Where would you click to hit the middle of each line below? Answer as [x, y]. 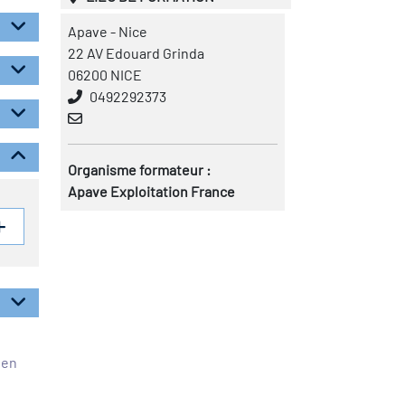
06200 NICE [105, 74]
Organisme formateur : [139, 169]
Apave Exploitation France [151, 191]
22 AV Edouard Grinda [136, 52]
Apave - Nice [108, 31]
